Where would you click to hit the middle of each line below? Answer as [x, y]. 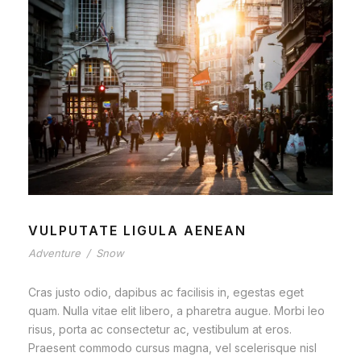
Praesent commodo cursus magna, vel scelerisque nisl [172, 348]
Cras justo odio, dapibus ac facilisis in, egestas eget [166, 293]
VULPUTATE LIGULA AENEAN [137, 231]
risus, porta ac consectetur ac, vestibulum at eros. [160, 330]
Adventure [54, 253]
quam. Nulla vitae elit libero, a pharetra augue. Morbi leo [176, 311]
